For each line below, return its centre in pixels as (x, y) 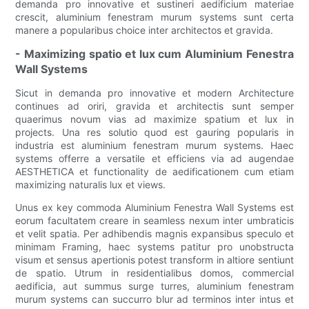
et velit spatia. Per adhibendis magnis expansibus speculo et (154, 234)
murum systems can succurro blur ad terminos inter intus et (154, 299)
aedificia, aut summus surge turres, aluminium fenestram (154, 286)
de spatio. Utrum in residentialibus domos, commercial (154, 273)
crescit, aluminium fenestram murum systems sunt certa (154, 17)
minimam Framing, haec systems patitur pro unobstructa (154, 247)
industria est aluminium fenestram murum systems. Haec (154, 146)
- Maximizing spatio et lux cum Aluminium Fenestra (154, 54)
